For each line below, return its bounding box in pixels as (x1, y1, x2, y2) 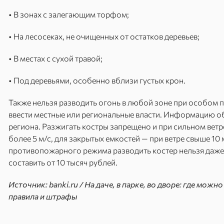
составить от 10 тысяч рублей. (8, 157, 117, 167)
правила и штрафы (8, 191, 77, 201)
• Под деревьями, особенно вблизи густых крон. (8, 75, 185, 85)
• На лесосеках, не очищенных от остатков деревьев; (8, 31, 199, 41)
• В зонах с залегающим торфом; (8, 9, 129, 19)
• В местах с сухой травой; (8, 53, 102, 63)
